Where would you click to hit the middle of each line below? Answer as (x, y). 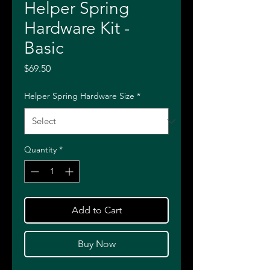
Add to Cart (96, 210)
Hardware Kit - (77, 28)
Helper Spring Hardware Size (79, 96)
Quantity (40, 149)
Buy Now (96, 244)
